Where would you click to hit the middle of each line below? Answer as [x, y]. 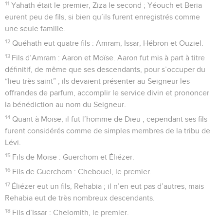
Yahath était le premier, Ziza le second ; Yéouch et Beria [107, 5]
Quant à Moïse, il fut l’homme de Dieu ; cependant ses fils [110, 119]
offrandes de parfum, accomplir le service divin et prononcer [107, 93]
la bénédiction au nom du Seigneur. [65, 104]
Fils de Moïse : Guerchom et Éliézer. [73, 157]
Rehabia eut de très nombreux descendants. [80, 198]
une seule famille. [35, 28]
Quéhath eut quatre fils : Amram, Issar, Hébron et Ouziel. [108, 43]
